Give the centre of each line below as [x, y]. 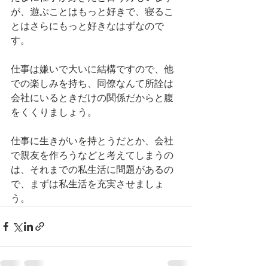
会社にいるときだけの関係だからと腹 [92, 98]
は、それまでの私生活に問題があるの [92, 170]
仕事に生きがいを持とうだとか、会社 [92, 141]
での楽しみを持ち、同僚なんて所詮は [92, 83]
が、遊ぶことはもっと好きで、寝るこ [92, 12]
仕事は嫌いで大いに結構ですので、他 [92, 69]
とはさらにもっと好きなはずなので [87, 26]
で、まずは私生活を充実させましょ [87, 184]
